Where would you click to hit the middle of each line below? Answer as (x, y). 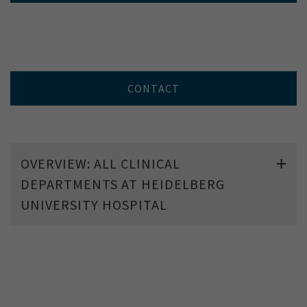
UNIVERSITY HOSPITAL (94, 204)
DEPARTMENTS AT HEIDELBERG (123, 184)
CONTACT (153, 88)
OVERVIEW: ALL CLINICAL (100, 163)
